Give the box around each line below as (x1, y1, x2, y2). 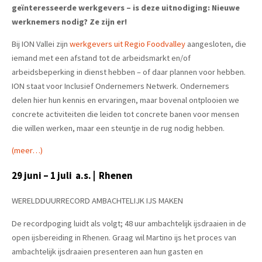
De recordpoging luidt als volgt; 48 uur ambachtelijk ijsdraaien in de (12, 218, 246, 229)
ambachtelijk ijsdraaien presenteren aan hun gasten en (12, 246, 203, 257)
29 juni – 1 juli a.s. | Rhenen (12, 169, 133, 182)
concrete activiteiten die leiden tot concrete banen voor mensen (12, 109, 239, 120)
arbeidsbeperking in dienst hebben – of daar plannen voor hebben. (12, 67, 246, 78)
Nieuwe (212, 2, 240, 13)
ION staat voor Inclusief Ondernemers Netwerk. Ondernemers (12, 81, 229, 92)
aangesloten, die (185, 39, 246, 50)
